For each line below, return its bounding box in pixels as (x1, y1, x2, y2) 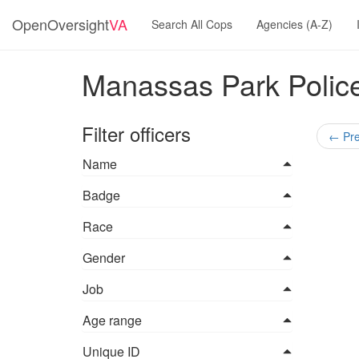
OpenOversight (12, 14, 109, 34)
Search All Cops (151, 16, 232, 32)
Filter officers (82, 119, 191, 147)
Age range (83, 311, 142, 329)
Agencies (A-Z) (256, 16, 333, 32)
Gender (83, 248, 125, 267)
